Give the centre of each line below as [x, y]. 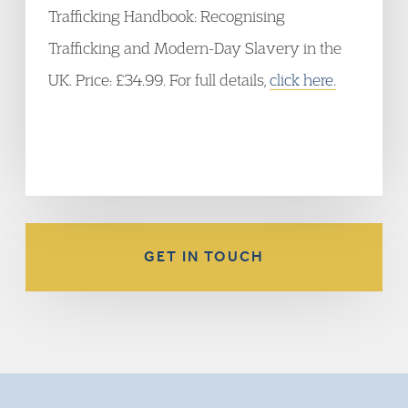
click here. [303, 80]
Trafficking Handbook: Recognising [167, 16]
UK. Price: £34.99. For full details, [159, 80]
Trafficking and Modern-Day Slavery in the [195, 48]
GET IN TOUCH [204, 256]
